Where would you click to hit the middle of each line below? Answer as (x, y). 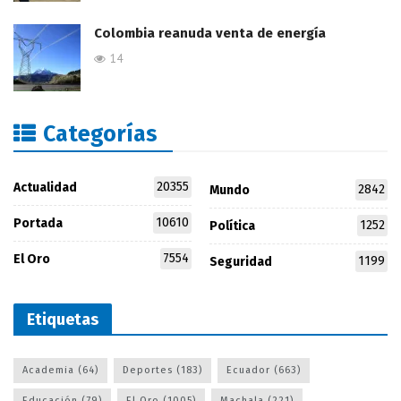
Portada (38, 223)
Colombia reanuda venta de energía (210, 33)
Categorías (100, 134)
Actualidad (45, 187)
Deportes (148, 371)
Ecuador (248, 371)
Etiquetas (63, 320)
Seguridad (241, 262)
